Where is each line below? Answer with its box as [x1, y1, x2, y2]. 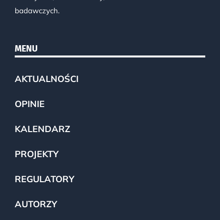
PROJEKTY [14, 148, 58, 160]
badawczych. [14, 6, 59, 16]
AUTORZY [14, 198, 57, 210]
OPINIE [14, 98, 45, 110]
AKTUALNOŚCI [14, 73, 79, 85]
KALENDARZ [14, 123, 70, 135]
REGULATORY [14, 173, 74, 185]
